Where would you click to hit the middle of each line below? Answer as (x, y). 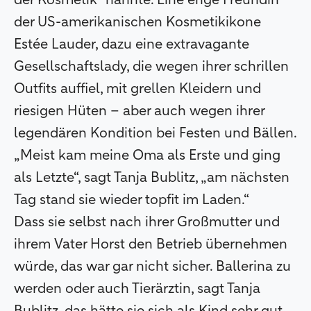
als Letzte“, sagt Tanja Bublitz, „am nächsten (152, 178)
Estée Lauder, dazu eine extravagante (132, 45)
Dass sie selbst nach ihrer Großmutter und (147, 222)
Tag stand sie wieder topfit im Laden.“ (132, 200)
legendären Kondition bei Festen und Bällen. (155, 134)
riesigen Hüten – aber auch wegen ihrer (139, 111)
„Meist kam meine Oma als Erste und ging (147, 156)
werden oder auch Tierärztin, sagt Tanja (137, 289)
